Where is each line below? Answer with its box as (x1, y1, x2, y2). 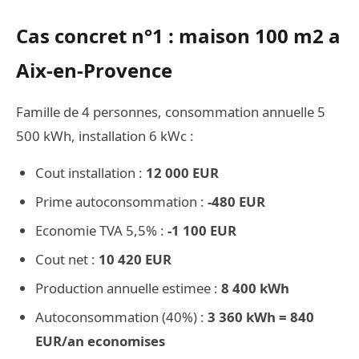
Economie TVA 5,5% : (35, 221, 167, 240)
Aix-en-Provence (16, 57, 172, 83)
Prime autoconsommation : (35, 192, 208, 211)
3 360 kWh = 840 (208, 308, 314, 326)
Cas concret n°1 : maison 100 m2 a (16, 22, 341, 49)
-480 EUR (208, 192, 265, 211)
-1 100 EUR (167, 221, 236, 240)
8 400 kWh (221, 279, 289, 297)
